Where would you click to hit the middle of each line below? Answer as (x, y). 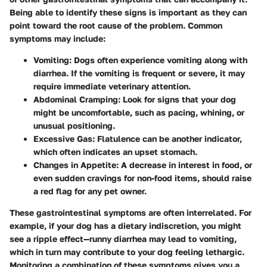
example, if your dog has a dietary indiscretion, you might (125, 225)
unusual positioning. (74, 125)
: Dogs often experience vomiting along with (158, 60)
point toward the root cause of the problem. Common (116, 25)
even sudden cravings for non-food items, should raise (142, 178)
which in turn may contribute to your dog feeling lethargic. (127, 252)
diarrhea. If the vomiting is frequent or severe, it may (139, 73)
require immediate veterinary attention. (112, 86)
